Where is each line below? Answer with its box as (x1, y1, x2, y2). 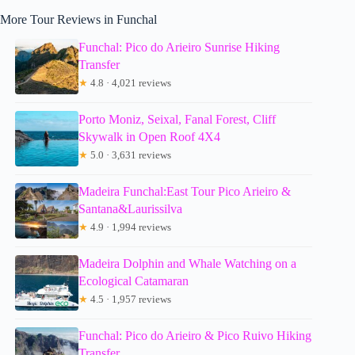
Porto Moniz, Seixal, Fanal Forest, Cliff (78, 113, 277, 127)
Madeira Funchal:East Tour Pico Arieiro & (78, 185, 292, 199)
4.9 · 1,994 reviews (88, 221, 172, 234)
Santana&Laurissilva (78, 202, 183, 216)
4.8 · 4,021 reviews (88, 77, 172, 90)
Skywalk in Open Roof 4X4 (78, 130, 221, 144)
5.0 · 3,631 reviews (88, 149, 172, 162)
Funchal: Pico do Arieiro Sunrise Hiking (78, 40, 281, 55)
